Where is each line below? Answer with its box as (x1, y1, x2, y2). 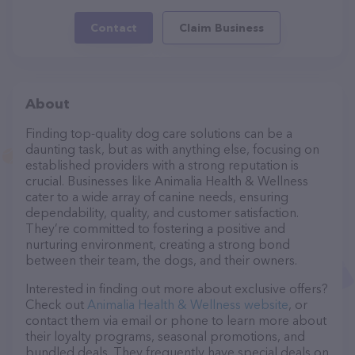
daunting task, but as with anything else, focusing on (25, 141, 319, 157)
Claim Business (179, 21, 264, 35)
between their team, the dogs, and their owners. (25, 252, 297, 268)
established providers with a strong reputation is (25, 157, 299, 173)
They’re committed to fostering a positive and (25, 220, 285, 236)
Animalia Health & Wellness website (87, 296, 288, 312)
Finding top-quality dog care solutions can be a (25, 125, 292, 141)
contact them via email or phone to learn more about (25, 312, 326, 328)
